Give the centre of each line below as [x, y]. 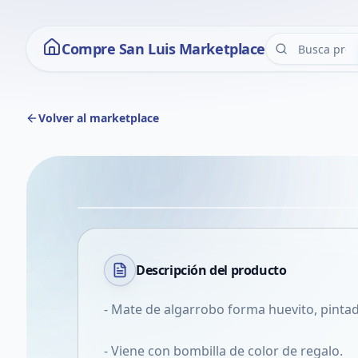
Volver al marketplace [99, 118]
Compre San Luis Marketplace [163, 49]
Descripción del [183, 270]
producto [259, 270]
